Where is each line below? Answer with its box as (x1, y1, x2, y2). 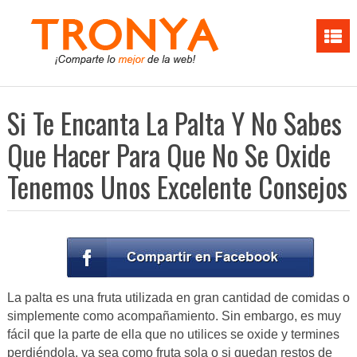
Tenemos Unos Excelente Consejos (6, 166, 347, 207)
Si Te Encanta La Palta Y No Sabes (6, 102, 342, 143)
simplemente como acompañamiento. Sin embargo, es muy (6, 309, 341, 324)
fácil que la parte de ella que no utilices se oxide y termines (6, 328, 339, 342)
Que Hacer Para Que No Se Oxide (6, 134, 331, 175)
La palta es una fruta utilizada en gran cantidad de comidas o (6, 291, 350, 305)
